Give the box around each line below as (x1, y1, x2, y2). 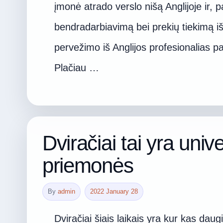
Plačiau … (54, 62, 99, 73)
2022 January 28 (90, 188, 138, 195)
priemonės (42, 154, 133, 177)
